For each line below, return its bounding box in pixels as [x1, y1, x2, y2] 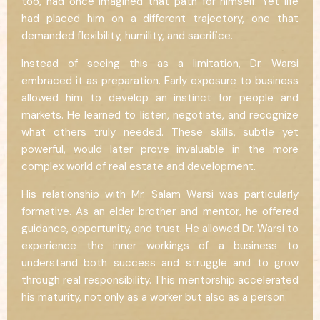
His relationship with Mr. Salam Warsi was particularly [21, 186, 299, 201]
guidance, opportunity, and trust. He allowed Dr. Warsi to [21, 221, 299, 236]
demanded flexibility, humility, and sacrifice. [21, 28, 233, 43]
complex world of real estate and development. [21, 159, 256, 174]
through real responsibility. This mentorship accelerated [21, 272, 299, 287]
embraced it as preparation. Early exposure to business [21, 73, 299, 88]
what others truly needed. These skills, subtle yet [21, 124, 299, 139]
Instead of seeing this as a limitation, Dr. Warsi [21, 56, 299, 71]
